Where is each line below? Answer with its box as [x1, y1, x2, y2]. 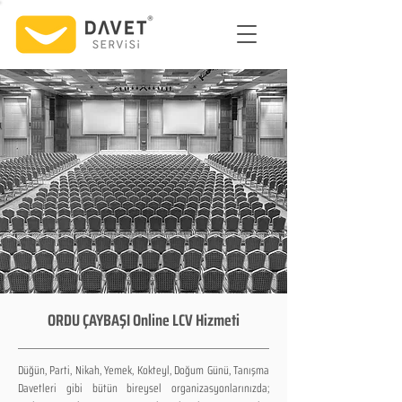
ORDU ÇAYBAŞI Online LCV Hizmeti [48, 308, 240, 333]
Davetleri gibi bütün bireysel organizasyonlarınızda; [18, 379, 269, 398]
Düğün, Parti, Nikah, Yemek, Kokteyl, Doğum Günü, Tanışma [18, 361, 269, 380]
